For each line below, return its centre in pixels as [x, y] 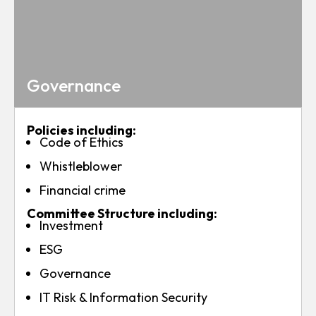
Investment [71, 225]
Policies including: [81, 130]
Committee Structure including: [122, 213]
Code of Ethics [81, 142]
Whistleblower [81, 166]
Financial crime [83, 190]
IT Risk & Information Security [123, 297]
